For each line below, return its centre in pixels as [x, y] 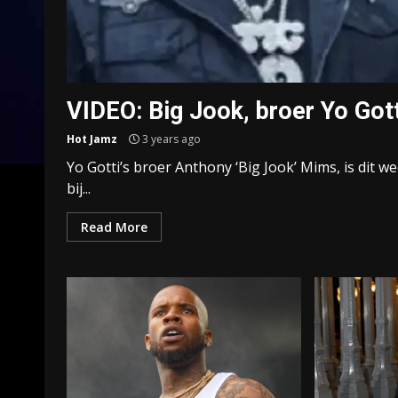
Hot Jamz [92, 139]
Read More [114, 227]
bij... [79, 188]
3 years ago [170, 139]
